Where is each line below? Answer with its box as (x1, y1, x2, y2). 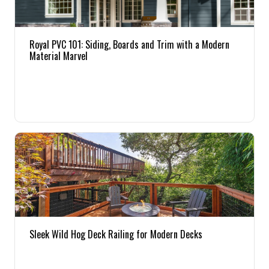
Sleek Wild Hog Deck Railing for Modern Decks (29, 227, 202, 241)
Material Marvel (29, 49, 88, 63)
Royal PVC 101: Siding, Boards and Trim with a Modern (29, 37, 229, 52)
